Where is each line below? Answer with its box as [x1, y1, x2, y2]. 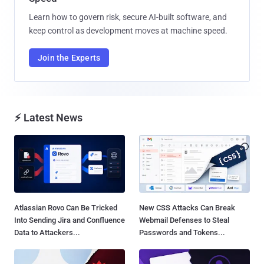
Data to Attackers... [14, 227, 80, 237]
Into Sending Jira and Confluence [14, 215, 125, 225]
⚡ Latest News [14, 111, 82, 124]
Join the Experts [38, 52, 101, 62]
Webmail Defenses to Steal [139, 215, 229, 225]
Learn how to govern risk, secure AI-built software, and [29, 12, 227, 22]
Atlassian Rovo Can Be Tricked [14, 203, 117, 212]
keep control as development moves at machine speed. [29, 25, 227, 35]
